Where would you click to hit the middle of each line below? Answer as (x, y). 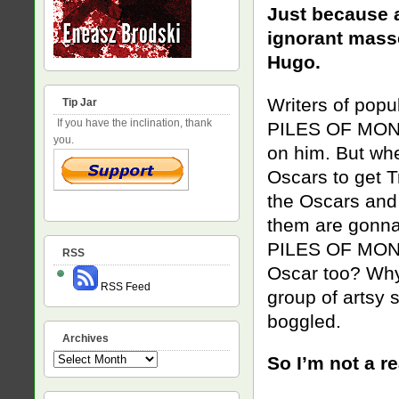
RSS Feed (124, 287)
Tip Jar (80, 102)
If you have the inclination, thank (133, 123)
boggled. (304, 321)
